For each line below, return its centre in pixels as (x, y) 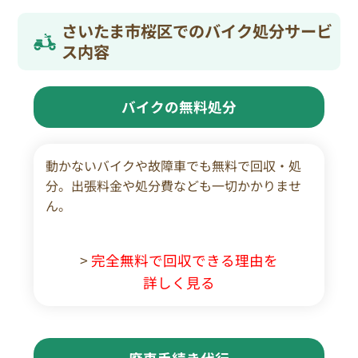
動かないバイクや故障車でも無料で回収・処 (174, 165)
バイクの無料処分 (179, 106)
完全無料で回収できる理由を (185, 261)
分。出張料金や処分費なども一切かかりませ (174, 185)
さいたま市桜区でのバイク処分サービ (197, 30)
